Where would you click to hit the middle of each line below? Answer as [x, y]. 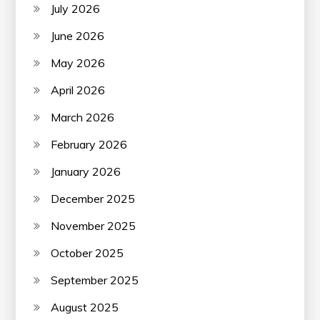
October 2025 [87, 252]
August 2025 [85, 307]
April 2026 [78, 90]
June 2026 [78, 35]
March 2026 [83, 117]
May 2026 [78, 62]
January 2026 [86, 171]
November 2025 [94, 225]
